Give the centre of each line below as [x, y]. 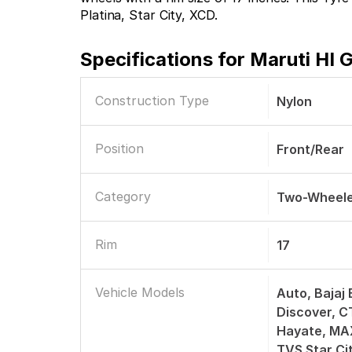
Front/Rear [311, 149]
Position [119, 148]
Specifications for [165, 59]
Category [123, 196]
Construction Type [152, 101]
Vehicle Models [140, 292]
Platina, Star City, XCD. [149, 15]
